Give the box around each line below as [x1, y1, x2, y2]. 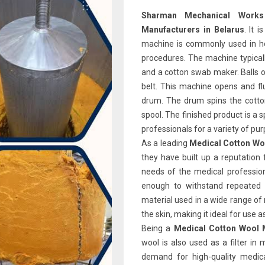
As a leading [141, 138, 189, 148]
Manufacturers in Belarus [141, 25, 244, 34]
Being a [141, 224, 174, 233]
